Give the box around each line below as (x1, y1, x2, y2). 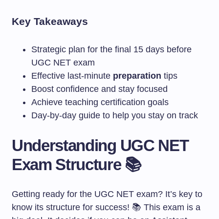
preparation (113, 71, 161, 81)
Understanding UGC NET (12, 136, 189, 154)
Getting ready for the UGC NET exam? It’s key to (12, 189, 202, 199)
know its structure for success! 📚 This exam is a (12, 202, 200, 212)
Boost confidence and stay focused (31, 84, 168, 94)
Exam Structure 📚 (12, 155, 141, 174)
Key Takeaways (12, 16, 88, 27)
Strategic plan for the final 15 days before (31, 44, 192, 54)
